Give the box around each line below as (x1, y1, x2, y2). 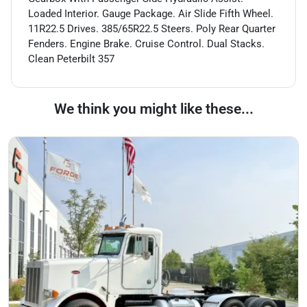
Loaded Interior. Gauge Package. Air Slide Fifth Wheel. (28, 7, 273, 20)
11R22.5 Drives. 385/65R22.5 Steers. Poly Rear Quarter (28, 22, 275, 35)
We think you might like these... (53, 100, 254, 117)
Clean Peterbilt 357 (28, 52, 114, 65)
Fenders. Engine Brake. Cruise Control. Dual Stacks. (28, 37, 265, 50)
